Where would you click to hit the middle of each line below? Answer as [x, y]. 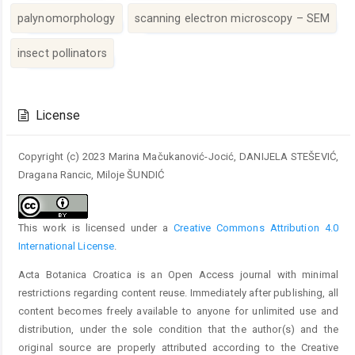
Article [45, 88]
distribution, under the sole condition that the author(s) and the [178, 329]
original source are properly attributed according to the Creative [178, 347]
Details [46, 105]
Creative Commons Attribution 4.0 [256, 227]
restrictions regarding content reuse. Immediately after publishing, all [178, 292]
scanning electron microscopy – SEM [232, 18]
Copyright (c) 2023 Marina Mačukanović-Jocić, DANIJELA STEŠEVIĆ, [178, 156]
